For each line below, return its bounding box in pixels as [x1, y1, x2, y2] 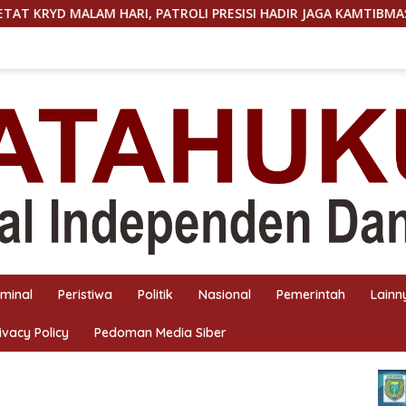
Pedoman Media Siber [94, 324, 227, 341]
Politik [138, 285, 173, 303]
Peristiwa [58, 285, 112, 303]
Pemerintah [276, 285, 345, 303]
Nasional [198, 285, 251, 303]
